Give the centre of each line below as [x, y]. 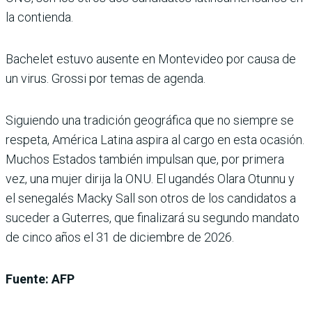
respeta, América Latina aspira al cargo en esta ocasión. [155, 140]
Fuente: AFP [40, 279]
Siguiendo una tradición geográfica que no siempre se [150, 120]
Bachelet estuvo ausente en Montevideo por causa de [151, 59]
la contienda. [39, 17]
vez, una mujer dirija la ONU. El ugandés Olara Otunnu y [150, 179]
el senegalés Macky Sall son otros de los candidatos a [151, 198]
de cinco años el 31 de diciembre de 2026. [120, 237]
